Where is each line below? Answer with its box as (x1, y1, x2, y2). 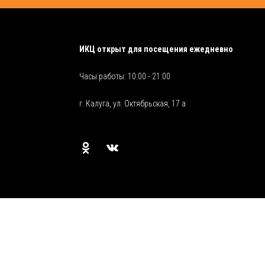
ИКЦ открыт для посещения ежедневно (79, 44, 233, 54)
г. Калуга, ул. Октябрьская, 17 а (79, 99, 186, 109)
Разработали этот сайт (143, 211, 208, 219)
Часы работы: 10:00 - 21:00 (79, 72, 172, 82)
